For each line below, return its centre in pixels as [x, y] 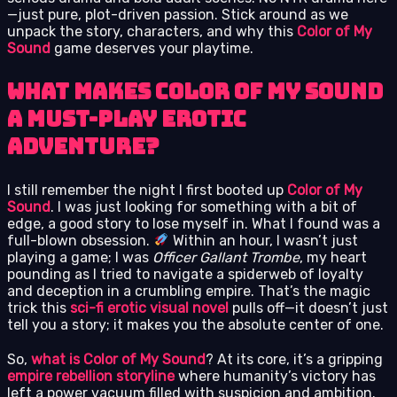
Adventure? [83, 146]
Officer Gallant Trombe [226, 257]
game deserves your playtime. [152, 48]
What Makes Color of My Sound [195, 91]
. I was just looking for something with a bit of [204, 206]
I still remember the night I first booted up [147, 190]
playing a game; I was [80, 257]
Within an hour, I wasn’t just [264, 240]
